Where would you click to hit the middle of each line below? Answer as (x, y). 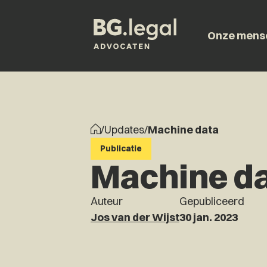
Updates (124, 130)
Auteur (107, 201)
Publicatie (121, 148)
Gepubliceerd (212, 201)
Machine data (183, 130)
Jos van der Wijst (135, 217)
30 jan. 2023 (209, 217)
